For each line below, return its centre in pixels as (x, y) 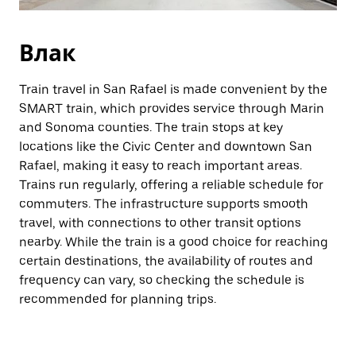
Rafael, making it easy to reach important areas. (161, 166)
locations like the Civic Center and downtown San (166, 147)
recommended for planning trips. (118, 299)
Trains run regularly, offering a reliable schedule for (171, 185)
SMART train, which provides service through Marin (172, 108)
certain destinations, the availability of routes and (166, 261)
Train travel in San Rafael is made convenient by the (173, 89)
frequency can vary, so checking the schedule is (162, 280)
